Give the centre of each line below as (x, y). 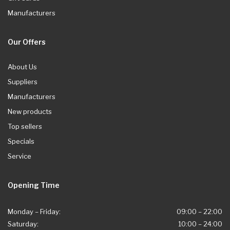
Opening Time (34, 185)
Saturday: (23, 224)
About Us (22, 66)
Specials (21, 141)
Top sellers (25, 126)
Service (20, 156)
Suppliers (23, 81)
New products (30, 111)
